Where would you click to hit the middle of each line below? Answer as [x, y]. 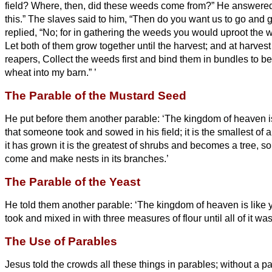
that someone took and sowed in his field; [95, 132]
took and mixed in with [53, 218]
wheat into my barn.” [48, 72]
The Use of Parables [61, 241]
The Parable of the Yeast [73, 182]
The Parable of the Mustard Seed [96, 95]
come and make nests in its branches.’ [87, 158]
